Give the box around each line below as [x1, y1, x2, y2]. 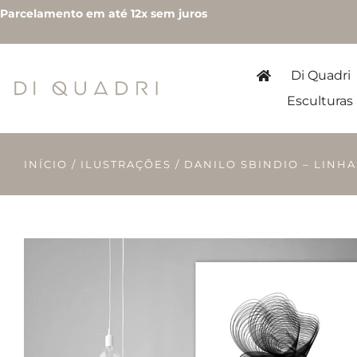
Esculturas [286, 93, 353, 108]
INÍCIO [24, 158, 68, 171]
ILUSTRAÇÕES [80, 158, 171, 171]
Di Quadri [290, 68, 351, 83]
